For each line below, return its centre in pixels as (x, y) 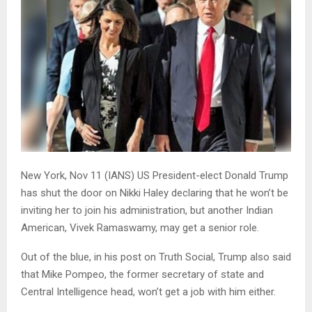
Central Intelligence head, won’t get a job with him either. (148, 292)
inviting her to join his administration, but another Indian (147, 211)
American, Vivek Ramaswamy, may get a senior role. (140, 228)
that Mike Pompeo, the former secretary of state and (142, 275)
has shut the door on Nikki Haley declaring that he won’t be (155, 193)
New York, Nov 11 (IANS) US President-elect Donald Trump (155, 176)
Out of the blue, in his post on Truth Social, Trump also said (156, 257)
